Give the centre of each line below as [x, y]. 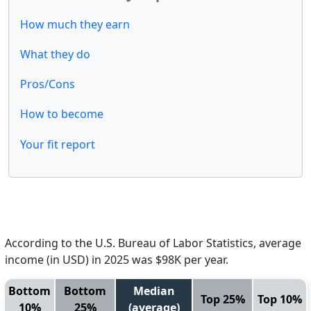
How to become [62, 114]
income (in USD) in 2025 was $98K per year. [117, 259]
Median [154, 291]
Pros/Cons [48, 84]
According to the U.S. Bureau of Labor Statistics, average [153, 243]
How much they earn [75, 24]
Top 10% [280, 299]
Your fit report [58, 144]
